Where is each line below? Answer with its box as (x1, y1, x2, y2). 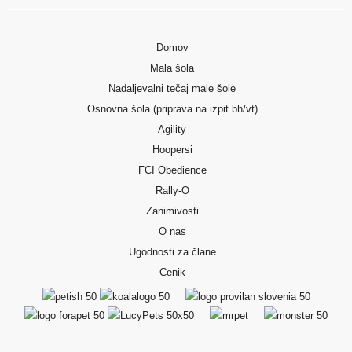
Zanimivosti (145, 204, 199, 217)
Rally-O (155, 184, 189, 196)
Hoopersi (152, 143, 192, 156)
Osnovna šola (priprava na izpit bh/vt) (86, 102, 258, 115)
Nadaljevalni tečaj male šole (108, 82, 236, 94)
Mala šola (150, 61, 194, 74)
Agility (158, 123, 186, 135)
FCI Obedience (137, 163, 207, 176)
